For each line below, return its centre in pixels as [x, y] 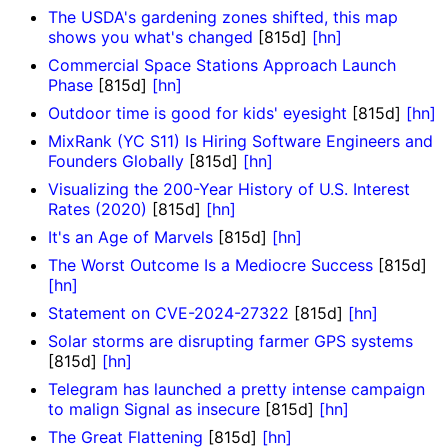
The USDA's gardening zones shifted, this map [223, 17]
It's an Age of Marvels [130, 237]
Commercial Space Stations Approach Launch [222, 65]
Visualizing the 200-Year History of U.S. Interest [229, 189]
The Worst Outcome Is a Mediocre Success [210, 265]
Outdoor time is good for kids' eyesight [197, 113]
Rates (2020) [97, 209]
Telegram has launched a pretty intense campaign [236, 389]
